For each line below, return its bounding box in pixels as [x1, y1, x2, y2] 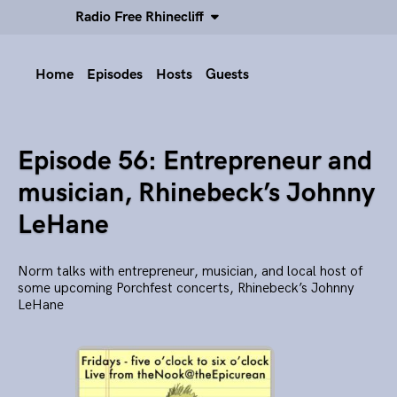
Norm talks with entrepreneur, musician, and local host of [18, 262, 362, 280]
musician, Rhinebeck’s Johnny [18, 176, 375, 209]
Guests [206, 66, 249, 83]
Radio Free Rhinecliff [75, 9, 211, 26]
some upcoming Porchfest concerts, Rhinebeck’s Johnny [18, 279, 354, 297]
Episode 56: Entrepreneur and [18, 144, 372, 177]
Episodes [87, 66, 143, 83]
